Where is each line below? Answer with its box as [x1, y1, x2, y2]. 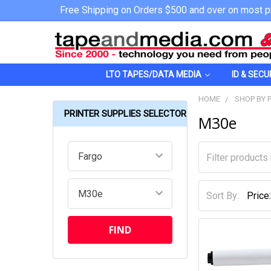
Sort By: [206, 189, 240, 201]
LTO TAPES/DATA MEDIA [106, 70, 201, 79]
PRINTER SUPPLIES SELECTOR [64, 108, 186, 119]
